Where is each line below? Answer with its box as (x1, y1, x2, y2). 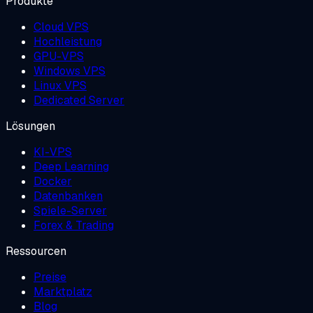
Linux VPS (34, 78, 87, 93)
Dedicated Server (34, 92, 124, 108)
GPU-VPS (34, 48, 84, 64)
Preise (34, 269, 66, 284)
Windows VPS (34, 63, 105, 78)
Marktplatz (34, 284, 92, 299)
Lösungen (6, 118, 55, 133)
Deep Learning (34, 159, 109, 174)
